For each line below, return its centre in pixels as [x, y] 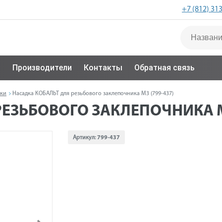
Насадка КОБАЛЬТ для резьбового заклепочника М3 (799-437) [93, 94]
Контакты [103, 68]
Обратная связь [165, 68]
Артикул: [85, 138]
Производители [42, 68]
